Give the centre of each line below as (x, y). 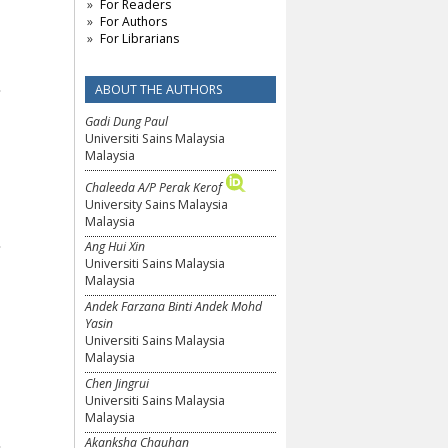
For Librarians (139, 39)
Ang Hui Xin (115, 247)
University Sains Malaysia (156, 204)
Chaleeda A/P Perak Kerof (153, 187)
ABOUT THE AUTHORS (159, 90)
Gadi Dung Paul (126, 122)
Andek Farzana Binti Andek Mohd (173, 306)
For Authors (133, 22)
